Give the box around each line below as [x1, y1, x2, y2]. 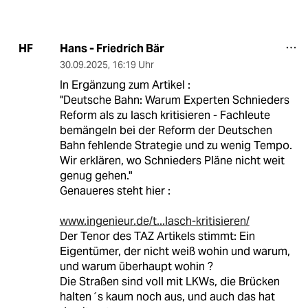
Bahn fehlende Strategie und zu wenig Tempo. [59, 137, 292, 153]
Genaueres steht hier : [59, 183, 170, 198]
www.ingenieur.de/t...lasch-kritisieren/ [59, 213, 250, 228]
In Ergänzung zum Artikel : [59, 77, 190, 92]
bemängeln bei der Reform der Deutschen [59, 122, 272, 137]
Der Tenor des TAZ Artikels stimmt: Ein [59, 228, 255, 243]
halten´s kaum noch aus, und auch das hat [59, 289, 275, 304]
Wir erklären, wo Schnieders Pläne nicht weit [59, 153, 285, 168]
